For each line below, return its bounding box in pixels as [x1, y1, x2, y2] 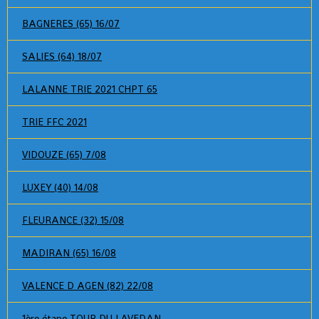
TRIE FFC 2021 [22, 115, 87, 128]
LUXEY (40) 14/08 [22, 180, 98, 194]
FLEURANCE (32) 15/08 [22, 213, 124, 226]
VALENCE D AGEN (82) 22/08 [22, 278, 153, 292]
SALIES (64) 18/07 [22, 49, 102, 63]
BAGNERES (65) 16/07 [22, 16, 120, 30]
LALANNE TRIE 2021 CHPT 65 [22, 82, 157, 95]
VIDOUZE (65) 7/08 [22, 147, 106, 161]
